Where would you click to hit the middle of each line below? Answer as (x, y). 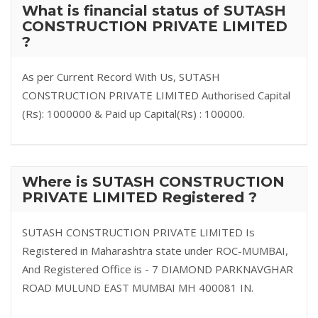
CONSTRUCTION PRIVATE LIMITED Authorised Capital (156, 95)
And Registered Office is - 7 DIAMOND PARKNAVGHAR (158, 269)
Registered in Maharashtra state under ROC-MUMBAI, (155, 251)
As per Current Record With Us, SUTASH (121, 77)
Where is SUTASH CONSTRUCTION (153, 182)
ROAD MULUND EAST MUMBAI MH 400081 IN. (138, 287)
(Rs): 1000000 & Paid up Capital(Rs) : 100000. (133, 114)
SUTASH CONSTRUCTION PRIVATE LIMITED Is (138, 232)
